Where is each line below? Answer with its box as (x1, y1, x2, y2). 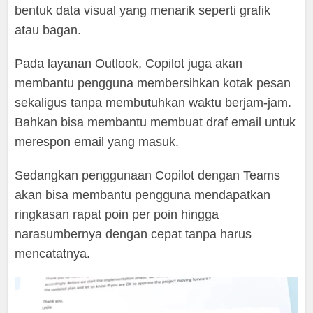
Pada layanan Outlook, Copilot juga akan (15, 56, 243, 71)
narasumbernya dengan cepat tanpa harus (15, 226, 252, 241)
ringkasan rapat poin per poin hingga (15, 207, 219, 221)
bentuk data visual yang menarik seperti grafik (15, 3, 271, 17)
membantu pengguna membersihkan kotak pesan (15, 75, 291, 90)
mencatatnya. (15, 246, 91, 261)
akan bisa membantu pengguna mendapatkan (15, 187, 271, 202)
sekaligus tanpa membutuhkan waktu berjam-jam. (15, 95, 292, 110)
